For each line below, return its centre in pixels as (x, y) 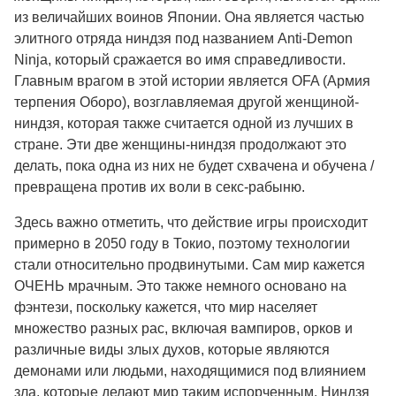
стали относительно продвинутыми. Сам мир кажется (190, 265)
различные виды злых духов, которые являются (172, 350)
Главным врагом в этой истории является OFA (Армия (192, 81)
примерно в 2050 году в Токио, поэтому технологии (182, 244)
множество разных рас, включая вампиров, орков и (183, 328)
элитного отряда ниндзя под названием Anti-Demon (183, 38)
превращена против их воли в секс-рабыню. (160, 187)
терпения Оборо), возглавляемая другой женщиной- (187, 102)
